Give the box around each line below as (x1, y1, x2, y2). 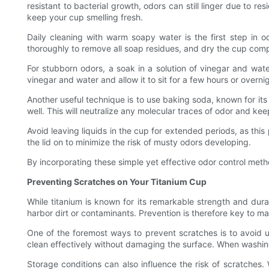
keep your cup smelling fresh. (27, 12, 143, 23)
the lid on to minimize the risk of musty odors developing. (27, 137, 251, 148)
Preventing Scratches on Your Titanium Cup (27, 177, 207, 187)
